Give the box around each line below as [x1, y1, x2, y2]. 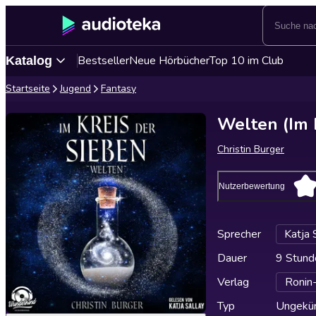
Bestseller [78, 53, 129, 68]
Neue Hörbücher [129, 53, 209, 68]
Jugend [60, 82, 91, 95]
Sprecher [217, 226, 261, 242]
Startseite [6, 82, 50, 95]
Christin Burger [217, 142, 284, 156]
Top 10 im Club [209, 53, 284, 68]
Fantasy [101, 82, 136, 95]
